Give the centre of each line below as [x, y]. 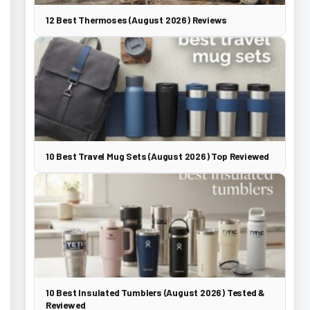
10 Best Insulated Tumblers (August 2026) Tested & [156, 292]
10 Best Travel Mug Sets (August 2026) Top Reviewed [157, 156]
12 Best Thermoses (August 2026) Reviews [137, 20]
